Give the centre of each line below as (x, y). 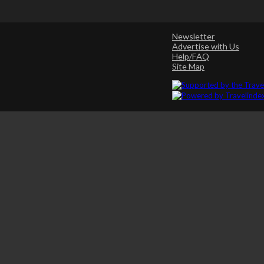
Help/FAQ (191, 56)
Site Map (188, 66)
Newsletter (194, 36)
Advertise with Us (206, 46)
